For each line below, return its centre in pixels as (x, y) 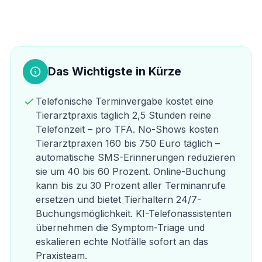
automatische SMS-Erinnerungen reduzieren (135, 157)
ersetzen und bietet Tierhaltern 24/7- (118, 199)
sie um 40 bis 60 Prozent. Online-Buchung (130, 171)
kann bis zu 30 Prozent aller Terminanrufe (130, 185)
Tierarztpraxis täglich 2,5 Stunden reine (123, 115)
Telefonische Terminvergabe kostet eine (124, 101)
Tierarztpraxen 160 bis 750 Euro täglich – (127, 143)
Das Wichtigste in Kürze (114, 71)
